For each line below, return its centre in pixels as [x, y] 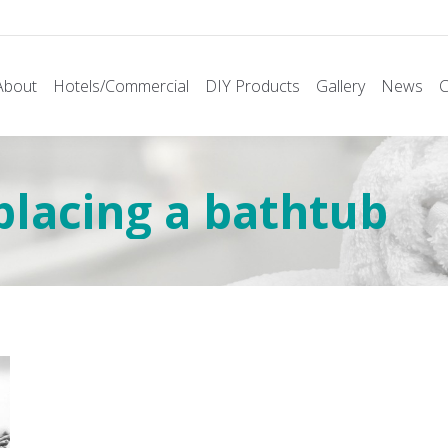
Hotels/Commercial [121, 86]
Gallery [340, 86]
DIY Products [252, 86]
